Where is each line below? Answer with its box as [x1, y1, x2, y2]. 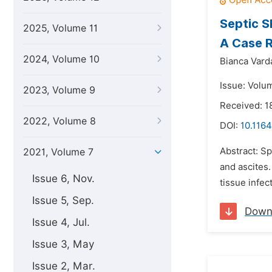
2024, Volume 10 [23, 53, 100, 65]
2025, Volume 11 [23, 22, 98, 34]
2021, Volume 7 [23, 146, 93, 158]
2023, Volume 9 [23, 84, 95, 96]
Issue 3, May [32, 238, 94, 250]
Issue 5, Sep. [32, 194, 94, 206]
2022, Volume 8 [23, 115, 96, 127]
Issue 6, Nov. [32, 172, 95, 185]
